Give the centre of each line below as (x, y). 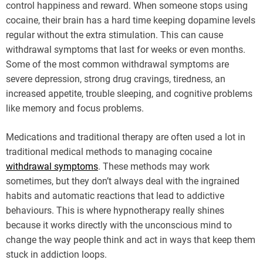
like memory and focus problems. (75, 109)
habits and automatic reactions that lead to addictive (115, 196)
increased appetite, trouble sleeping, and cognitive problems (129, 94)
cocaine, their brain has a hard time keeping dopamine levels (131, 21)
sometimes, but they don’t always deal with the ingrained (123, 181)
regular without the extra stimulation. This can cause (114, 35)
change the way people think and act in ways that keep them (131, 240)
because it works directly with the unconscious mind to (119, 225)
